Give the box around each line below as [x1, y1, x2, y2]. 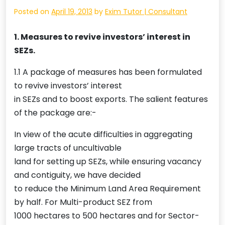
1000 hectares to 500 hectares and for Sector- [14, 210, 199, 222]
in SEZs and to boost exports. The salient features [14, 93, 208, 105]
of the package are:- [14, 107, 96, 119]
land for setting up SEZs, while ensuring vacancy [14, 156, 201, 168]
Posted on [14, 7, 51, 17]
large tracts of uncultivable [14, 142, 122, 154]
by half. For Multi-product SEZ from [14, 196, 152, 208]
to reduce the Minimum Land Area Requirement [14, 183, 201, 195]
